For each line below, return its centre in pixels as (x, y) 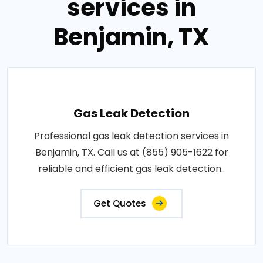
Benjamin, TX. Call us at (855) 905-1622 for (131, 152)
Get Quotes (120, 203)
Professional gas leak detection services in (131, 136)
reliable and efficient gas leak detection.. (131, 169)
